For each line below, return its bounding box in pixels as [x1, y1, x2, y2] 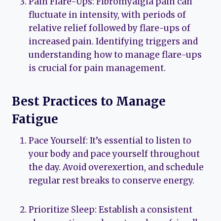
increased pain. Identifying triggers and [29, 36, 198, 47]
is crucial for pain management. [29, 62, 166, 74]
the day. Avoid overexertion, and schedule [29, 161, 204, 173]
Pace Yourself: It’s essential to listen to [29, 135, 191, 146]
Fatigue [12, 111, 58, 127]
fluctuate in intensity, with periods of [29, 9, 186, 20]
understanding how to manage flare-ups [29, 49, 202, 60]
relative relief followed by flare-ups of [29, 22, 190, 34]
